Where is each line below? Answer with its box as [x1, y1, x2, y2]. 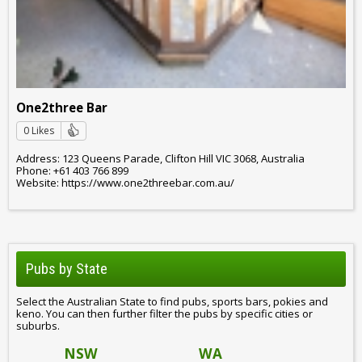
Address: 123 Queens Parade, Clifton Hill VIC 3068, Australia [16, 150, 305, 166]
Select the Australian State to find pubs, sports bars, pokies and [16, 293, 328, 309]
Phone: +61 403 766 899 [16, 162, 128, 178]
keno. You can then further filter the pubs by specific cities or [16, 305, 313, 321]
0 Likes [23, 124, 54, 138]
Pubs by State [26, 260, 107, 278]
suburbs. [16, 318, 60, 333]
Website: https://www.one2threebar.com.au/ [16, 175, 234, 190]
